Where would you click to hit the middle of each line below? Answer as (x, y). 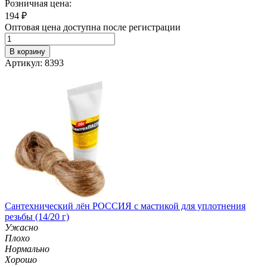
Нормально (27, 249)
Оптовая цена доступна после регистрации (93, 27)
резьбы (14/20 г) (37, 216)
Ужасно (21, 227)
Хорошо (21, 259)
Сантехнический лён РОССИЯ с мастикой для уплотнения (125, 206)
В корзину (27, 51)
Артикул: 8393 (34, 63)
